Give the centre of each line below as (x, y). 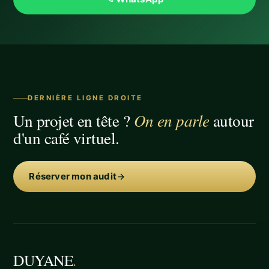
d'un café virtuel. (66, 138)
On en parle (171, 120)
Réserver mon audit (73, 177)
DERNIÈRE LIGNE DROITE (85, 98)
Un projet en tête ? (74, 121)
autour (231, 121)
